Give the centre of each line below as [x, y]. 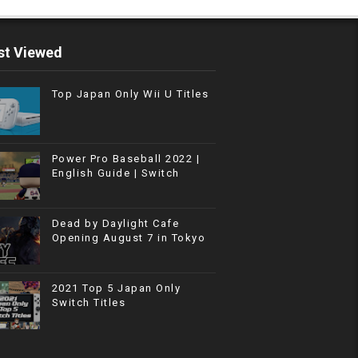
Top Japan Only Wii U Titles [130, 94]
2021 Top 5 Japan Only [116, 288]
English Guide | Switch [115, 173]
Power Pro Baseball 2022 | [126, 159]
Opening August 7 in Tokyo [129, 238]
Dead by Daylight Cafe [115, 223]
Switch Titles [89, 302]
